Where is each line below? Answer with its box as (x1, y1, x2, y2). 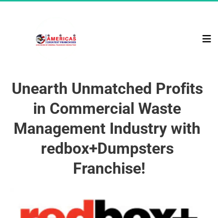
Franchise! (73, 159, 145, 178)
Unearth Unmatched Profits (11, 79, 207, 98)
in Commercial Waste (33, 99, 185, 118)
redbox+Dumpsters (40, 139, 178, 158)
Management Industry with (14, 119, 204, 138)
